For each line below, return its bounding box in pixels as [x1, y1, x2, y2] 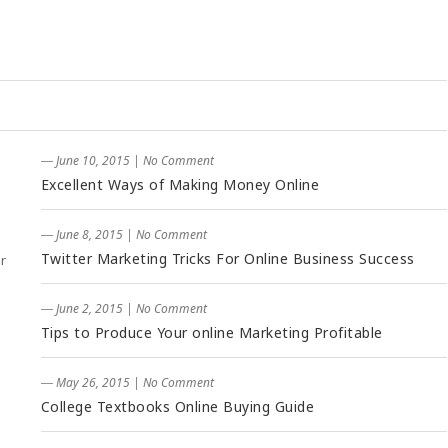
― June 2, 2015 [40, 300, 123, 317]
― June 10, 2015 [40, 152, 130, 169]
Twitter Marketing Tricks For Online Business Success [40, 249, 415, 268]
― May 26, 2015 [40, 374, 130, 391]
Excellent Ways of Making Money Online [40, 175, 319, 194]
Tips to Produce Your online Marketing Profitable [40, 323, 383, 342]
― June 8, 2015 [40, 226, 123, 243]
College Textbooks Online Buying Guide [40, 397, 314, 416]
